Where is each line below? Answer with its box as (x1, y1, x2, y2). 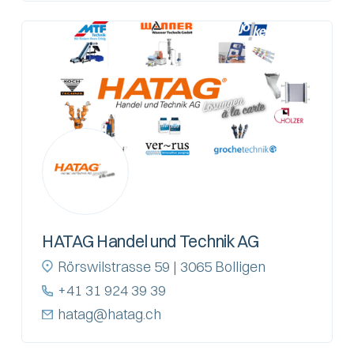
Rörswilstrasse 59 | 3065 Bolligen (57, 257, 265, 276)
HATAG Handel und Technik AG (41, 230, 259, 251)
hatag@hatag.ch (57, 304, 161, 323)
